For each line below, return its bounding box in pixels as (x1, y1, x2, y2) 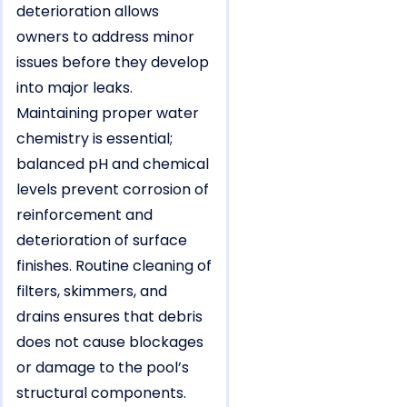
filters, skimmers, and (16, 281, 167, 303)
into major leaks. (16, 77, 133, 99)
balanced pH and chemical (16, 154, 209, 175)
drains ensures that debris (16, 306, 203, 328)
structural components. (16, 382, 186, 404)
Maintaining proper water (16, 103, 199, 124)
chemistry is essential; (16, 128, 173, 150)
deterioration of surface (16, 230, 187, 252)
